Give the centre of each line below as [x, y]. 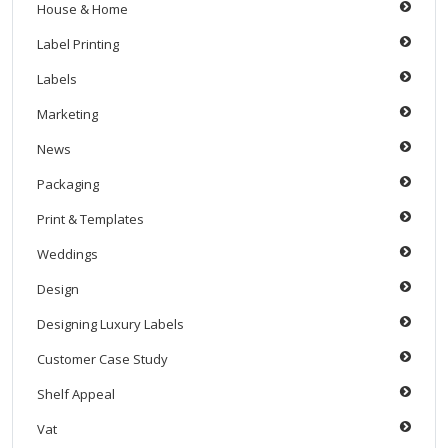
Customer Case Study [102, 359]
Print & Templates [90, 219]
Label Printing [78, 44]
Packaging [68, 184]
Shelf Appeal [76, 394]
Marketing [67, 114]
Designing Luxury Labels [110, 324]
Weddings [67, 254]
